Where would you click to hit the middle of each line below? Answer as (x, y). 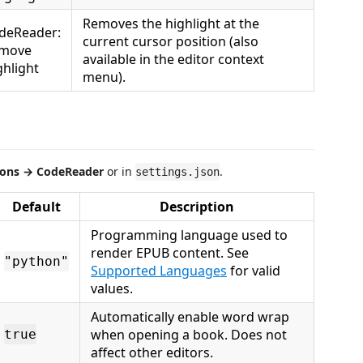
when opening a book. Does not (189, 335)
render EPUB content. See (170, 253)
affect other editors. (152, 352)
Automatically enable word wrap (190, 317)
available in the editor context (173, 59)
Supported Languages (159, 271)
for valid (254, 271)
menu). (104, 77)
